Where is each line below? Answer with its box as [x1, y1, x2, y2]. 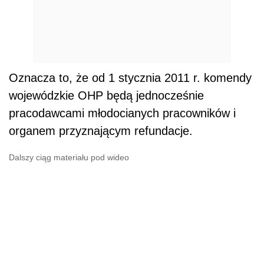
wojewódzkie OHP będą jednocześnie [9, 89, 204, 103]
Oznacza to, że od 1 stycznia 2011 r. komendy [9, 71, 252, 85]
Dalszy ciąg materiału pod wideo [9, 153, 129, 163]
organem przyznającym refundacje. [9, 124, 193, 138]
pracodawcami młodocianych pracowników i [9, 107, 236, 120]
